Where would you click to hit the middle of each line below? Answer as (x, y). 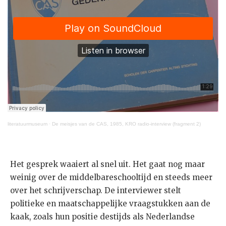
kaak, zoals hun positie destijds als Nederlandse (102, 216)
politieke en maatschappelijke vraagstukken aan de (110, 203)
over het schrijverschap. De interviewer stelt (96, 190)
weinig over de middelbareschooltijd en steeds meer (111, 177)
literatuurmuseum (27, 124)
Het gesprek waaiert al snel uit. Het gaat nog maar (107, 164)
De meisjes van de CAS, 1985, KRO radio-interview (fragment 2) (126, 124)
